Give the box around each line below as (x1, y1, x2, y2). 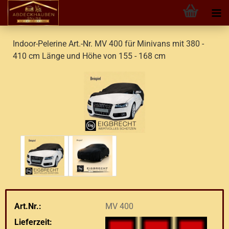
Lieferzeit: (14, 217, 52, 227)
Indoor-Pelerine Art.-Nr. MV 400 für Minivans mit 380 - (13, 39, 204, 49)
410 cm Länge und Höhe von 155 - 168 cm (13, 51, 166, 61)
